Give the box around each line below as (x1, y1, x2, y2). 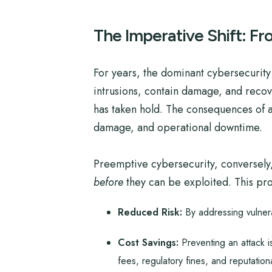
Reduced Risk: (117, 205, 182, 219)
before (93, 174, 123, 190)
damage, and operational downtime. (93, 120, 262, 135)
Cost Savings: (117, 236, 178, 250)
